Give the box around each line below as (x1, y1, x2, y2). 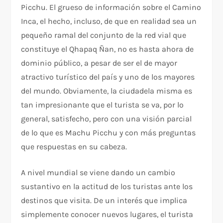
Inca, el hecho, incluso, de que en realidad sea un (21, 16, 197, 26)
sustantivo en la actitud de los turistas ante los (21, 182, 193, 192)
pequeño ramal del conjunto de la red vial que (21, 30, 187, 40)
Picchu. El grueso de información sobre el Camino (21, 2, 202, 12)
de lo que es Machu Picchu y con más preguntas (21, 128, 196, 138)
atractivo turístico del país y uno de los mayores (21, 72, 195, 82)
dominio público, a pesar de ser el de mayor (21, 58, 178, 68)
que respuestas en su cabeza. (21, 142, 127, 152)
